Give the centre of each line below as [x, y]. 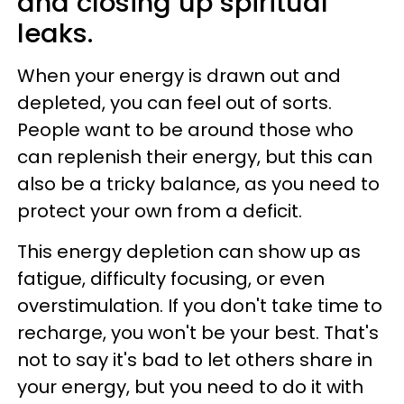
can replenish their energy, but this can [195, 157]
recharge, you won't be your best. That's [198, 333]
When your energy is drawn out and [179, 76]
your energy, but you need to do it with [190, 387]
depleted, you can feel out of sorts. [174, 103]
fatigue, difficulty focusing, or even [171, 279]
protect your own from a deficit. [162, 211]
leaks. [55, 33]
